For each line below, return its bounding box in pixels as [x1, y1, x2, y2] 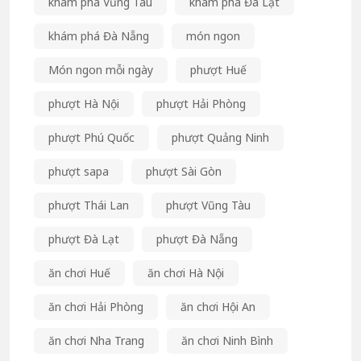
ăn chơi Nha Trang [48, 332, 144, 348]
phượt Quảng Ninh [172, 129, 269, 145]
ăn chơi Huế [48, 264, 110, 280]
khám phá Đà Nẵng [48, 27, 149, 44]
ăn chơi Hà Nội [147, 264, 224, 280]
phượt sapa [48, 163, 109, 179]
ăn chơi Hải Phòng [48, 298, 143, 314]
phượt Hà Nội [48, 95, 119, 111]
